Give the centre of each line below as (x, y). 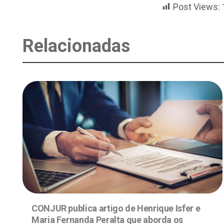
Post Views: (196, 7)
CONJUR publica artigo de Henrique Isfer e (116, 208)
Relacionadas (76, 46)
